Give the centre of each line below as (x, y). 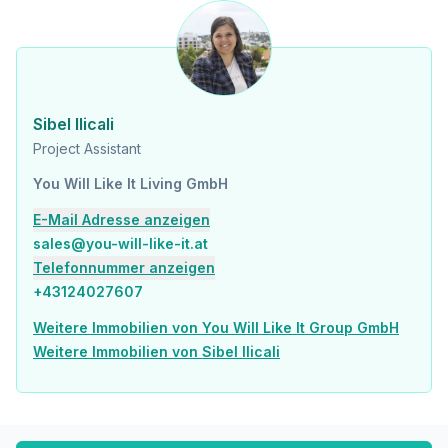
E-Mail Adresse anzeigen (121, 219)
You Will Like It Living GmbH (130, 183)
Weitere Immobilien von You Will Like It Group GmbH (216, 327)
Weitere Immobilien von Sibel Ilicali (156, 351)
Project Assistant (87, 148)
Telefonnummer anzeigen (124, 267)
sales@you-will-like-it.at (120, 243)
